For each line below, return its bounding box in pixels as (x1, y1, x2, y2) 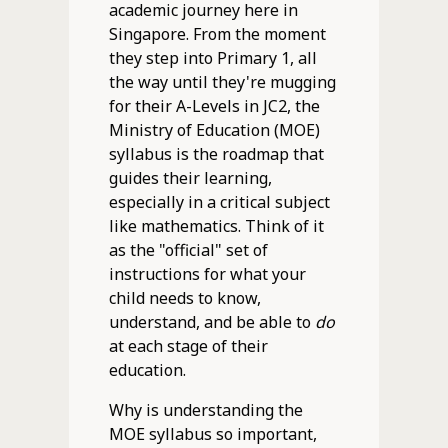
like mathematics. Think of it (108, 214, 324, 237)
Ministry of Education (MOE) (108, 118, 320, 141)
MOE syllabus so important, (108, 422, 317, 445)
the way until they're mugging (108, 70, 336, 93)
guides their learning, (108, 166, 272, 189)
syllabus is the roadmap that (108, 142, 324, 165)
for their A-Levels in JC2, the (108, 94, 320, 117)
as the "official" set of (108, 238, 268, 261)
